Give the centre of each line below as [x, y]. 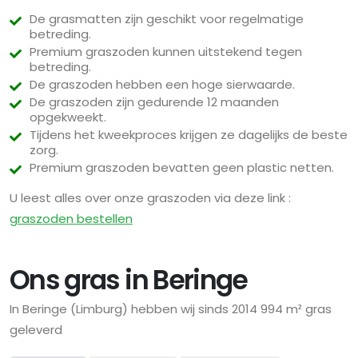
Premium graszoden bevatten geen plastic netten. [182, 168]
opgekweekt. [68, 117]
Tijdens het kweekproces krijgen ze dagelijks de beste [189, 135]
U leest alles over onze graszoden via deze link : [150, 198]
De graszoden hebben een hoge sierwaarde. [162, 85]
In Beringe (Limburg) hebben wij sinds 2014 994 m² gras [171, 309]
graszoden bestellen [71, 219]
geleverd [36, 330]
